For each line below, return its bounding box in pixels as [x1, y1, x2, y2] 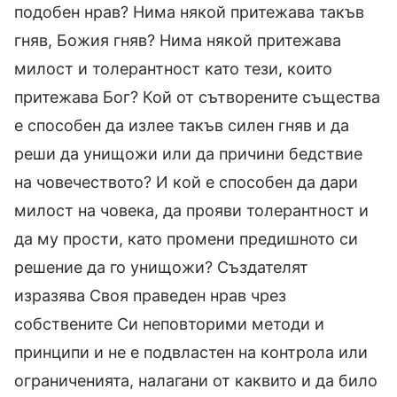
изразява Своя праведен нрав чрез [14, 285, 286, 305]
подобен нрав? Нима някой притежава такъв [14, 2, 364, 21]
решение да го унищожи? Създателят [14, 257, 308, 276]
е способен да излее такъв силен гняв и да [14, 115, 349, 135]
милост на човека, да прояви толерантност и [14, 200, 369, 220]
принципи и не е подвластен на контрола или [14, 342, 368, 362]
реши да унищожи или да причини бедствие [14, 144, 362, 163]
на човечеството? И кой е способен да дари [14, 172, 358, 191]
